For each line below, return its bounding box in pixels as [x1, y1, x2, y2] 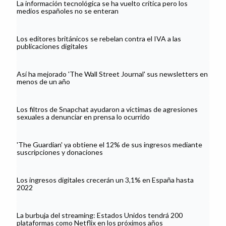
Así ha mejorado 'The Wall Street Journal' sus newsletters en [17, 70, 208, 79]
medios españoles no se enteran [17, 7, 119, 16]
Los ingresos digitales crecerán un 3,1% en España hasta [17, 176, 194, 185]
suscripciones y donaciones [17, 148, 103, 157]
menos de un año [17, 77, 70, 86]
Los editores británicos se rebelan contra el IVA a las [17, 34, 181, 43]
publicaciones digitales [17, 42, 88, 51]
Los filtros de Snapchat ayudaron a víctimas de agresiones [17, 105, 198, 114]
